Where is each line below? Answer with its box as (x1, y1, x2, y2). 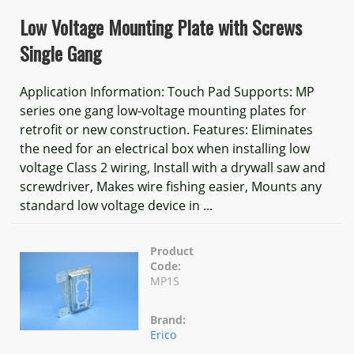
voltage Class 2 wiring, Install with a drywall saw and (20, 159, 326, 176)
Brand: (150, 312, 186, 327)
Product (150, 243, 194, 258)
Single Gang (20, 39, 101, 67)
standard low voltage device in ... (20, 197, 213, 214)
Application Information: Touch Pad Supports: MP (20, 83, 314, 100)
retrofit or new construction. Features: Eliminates (20, 121, 313, 138)
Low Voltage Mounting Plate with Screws (20, 13, 302, 41)
